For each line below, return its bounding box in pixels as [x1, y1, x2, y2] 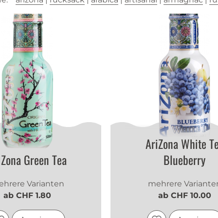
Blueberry [163, 151, 206, 169]
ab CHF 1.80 [3, 191, 52, 200]
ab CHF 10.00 [158, 191, 211, 200]
